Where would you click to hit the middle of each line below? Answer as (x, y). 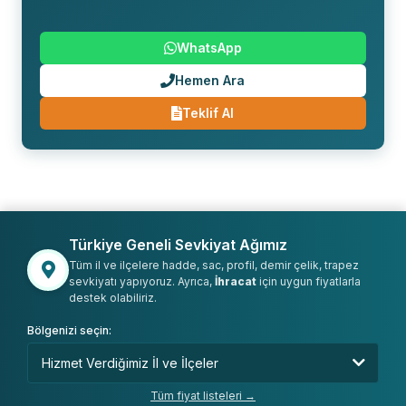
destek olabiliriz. (113, 297)
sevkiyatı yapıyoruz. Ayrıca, (142, 281)
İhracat (236, 281)
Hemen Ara (210, 80)
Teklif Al (208, 112)
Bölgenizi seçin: (69, 330)
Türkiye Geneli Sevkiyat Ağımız (178, 244)
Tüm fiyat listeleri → (203, 395)
